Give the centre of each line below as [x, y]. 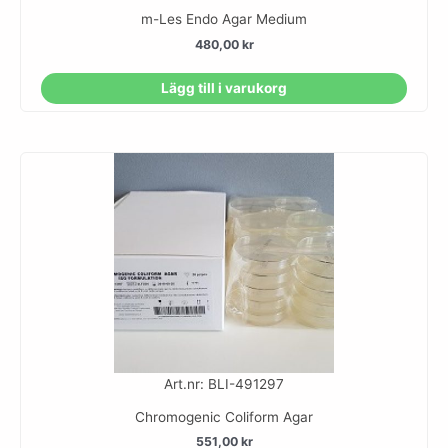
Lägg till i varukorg [223, 87]
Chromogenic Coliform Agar [224, 416]
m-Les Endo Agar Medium [224, 19]
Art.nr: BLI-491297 [224, 383]
